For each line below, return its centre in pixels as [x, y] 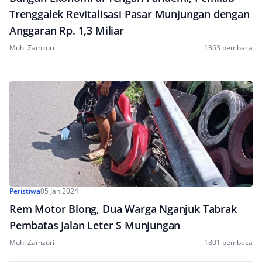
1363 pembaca [228, 48]
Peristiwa [25, 191]
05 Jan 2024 [59, 191]
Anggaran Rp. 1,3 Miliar [67, 30]
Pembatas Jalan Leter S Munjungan [95, 225]
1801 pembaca [228, 242]
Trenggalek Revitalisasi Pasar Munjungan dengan [130, 14]
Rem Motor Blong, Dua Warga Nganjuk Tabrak [123, 209]
